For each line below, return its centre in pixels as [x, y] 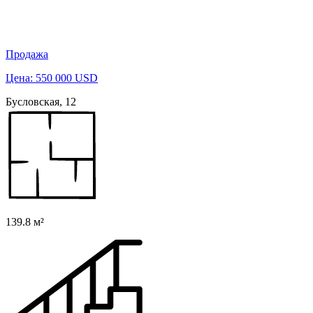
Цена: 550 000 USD [52, 78]
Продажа [27, 54]
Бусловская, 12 [41, 102]
